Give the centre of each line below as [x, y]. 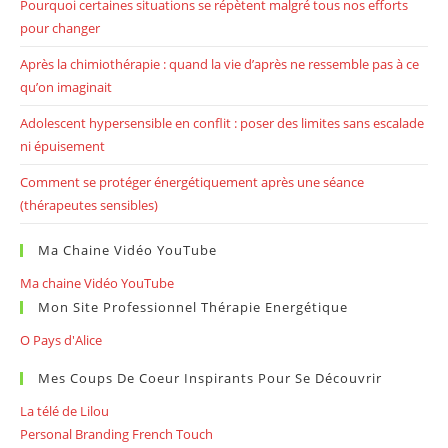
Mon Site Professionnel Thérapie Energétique [193, 306]
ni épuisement [62, 145]
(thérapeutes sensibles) [89, 204]
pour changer [60, 27]
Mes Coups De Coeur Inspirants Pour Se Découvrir [210, 377]
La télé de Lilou [64, 410]
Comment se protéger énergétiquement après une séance [192, 181]
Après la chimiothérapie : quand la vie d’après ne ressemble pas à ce [219, 63]
